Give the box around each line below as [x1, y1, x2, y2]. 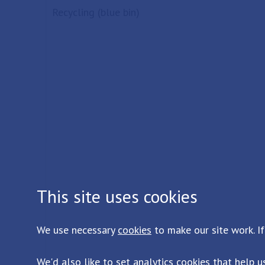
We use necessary [37, 222, 118, 237]
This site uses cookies [37, 184, 198, 208]
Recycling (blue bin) [52, 5, 140, 19]
